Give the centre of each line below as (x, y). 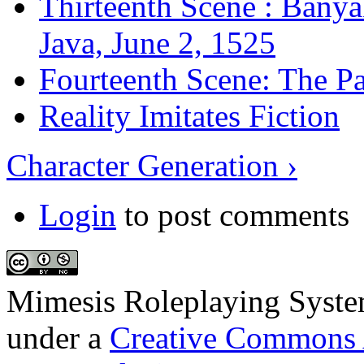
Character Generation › (152, 165)
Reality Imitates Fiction (189, 115)
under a (58, 337)
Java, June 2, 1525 (157, 42)
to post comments (233, 214)
